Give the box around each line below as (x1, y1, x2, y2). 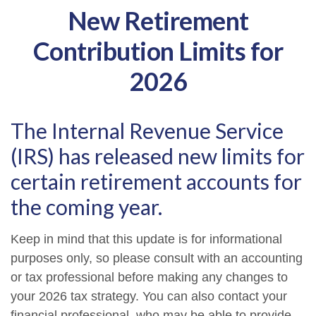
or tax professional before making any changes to (11, 270, 288, 284)
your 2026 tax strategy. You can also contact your (11, 289, 287, 303)
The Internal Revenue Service (11, 118, 284, 143)
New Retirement (67, 5, 249, 36)
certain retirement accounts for (11, 169, 302, 194)
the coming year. (11, 194, 162, 219)
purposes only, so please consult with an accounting (11, 251, 303, 265)
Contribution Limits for (32, 35, 284, 66)
